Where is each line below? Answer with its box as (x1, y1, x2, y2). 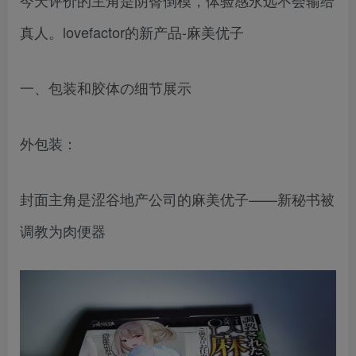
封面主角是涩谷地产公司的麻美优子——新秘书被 (20, 188, 335, 209)
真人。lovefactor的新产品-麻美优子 (20, 21, 244, 42)
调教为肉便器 (20, 220, 106, 241)
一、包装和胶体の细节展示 (20, 77, 192, 98)
